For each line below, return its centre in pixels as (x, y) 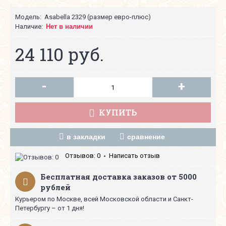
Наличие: (29, 26)
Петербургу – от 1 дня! (50, 208)
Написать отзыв (134, 156)
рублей (55, 187)
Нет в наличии (69, 26)
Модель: (28, 17)
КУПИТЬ (118, 112)
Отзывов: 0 (83, 156)
